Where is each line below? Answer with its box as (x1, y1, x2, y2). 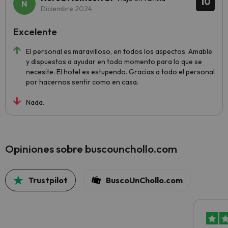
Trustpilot (28, 175, 68, 186)
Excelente (13, 25, 57, 38)
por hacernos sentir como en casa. (26, 77, 138, 87)
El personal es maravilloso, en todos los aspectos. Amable (26, 47, 212, 56)
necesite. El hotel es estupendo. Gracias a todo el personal (26, 67, 215, 77)
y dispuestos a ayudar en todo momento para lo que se (26, 57, 202, 67)
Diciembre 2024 (41, 4, 92, 14)
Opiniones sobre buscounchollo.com (5, 142, 177, 156)
